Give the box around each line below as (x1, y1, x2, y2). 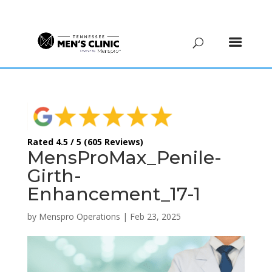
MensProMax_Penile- (27, 146, 222, 169)
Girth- (27, 164, 81, 187)
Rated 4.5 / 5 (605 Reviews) (27, 135, 143, 148)
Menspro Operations (38, 210, 120, 222)
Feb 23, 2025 (129, 210, 181, 222)
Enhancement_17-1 (27, 182, 200, 205)
